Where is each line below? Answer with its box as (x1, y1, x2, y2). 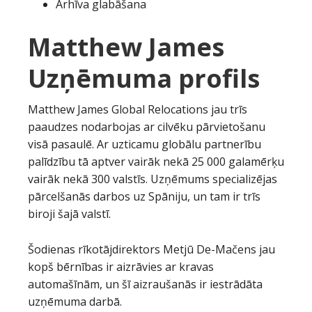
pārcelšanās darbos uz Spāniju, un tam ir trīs (28, 189, 260, 204)
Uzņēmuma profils (28, 61, 260, 95)
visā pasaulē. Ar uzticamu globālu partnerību (28, 136, 261, 152)
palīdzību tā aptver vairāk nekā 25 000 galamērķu (28, 154, 284, 169)
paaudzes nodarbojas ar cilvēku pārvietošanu (28, 119, 265, 134)
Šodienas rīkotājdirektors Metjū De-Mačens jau (28, 242, 275, 257)
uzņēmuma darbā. (28, 294, 122, 309)
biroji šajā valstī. (28, 206, 111, 221)
